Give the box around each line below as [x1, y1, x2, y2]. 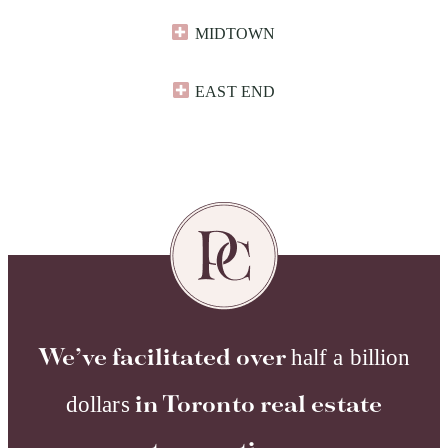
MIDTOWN [194, 25, 276, 42]
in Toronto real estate [129, 392, 382, 420]
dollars [65, 392, 130, 418]
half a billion [290, 345, 411, 371]
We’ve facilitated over [37, 345, 291, 373]
